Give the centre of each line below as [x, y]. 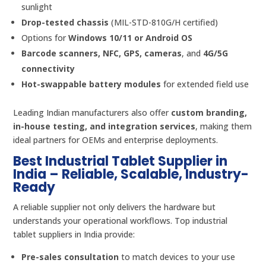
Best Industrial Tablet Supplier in [121, 161]
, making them [224, 126]
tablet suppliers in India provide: [74, 234]
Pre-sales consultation [70, 256]
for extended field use [205, 84]
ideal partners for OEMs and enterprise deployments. [116, 140]
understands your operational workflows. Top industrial [121, 220]
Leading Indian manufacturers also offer [92, 112]
